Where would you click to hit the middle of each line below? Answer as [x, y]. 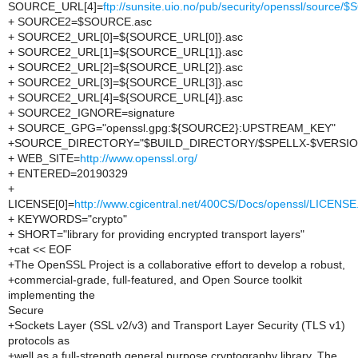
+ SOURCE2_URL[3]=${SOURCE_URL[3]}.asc [125, 82]
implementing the [52, 295]
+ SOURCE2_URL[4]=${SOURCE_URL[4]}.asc [125, 97]
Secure [26, 310]
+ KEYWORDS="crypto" [68, 219]
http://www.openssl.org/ [139, 158]
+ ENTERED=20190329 [68, 173]
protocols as [39, 340]
